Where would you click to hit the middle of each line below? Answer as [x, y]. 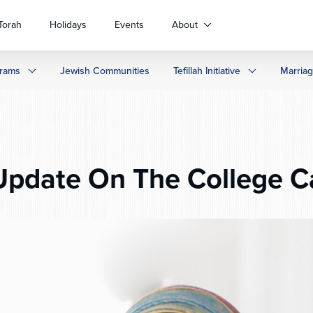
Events [129, 25]
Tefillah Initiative [207, 71]
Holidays [68, 25]
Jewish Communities [105, 71]
